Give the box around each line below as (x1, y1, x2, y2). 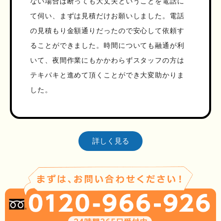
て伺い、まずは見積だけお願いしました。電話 (30, 12, 184, 20)
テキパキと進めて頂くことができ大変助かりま (30, 71, 184, 79)
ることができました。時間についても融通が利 (30, 41, 184, 50)
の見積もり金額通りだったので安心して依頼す (30, 27, 184, 35)
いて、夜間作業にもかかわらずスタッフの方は (30, 56, 184, 65)
